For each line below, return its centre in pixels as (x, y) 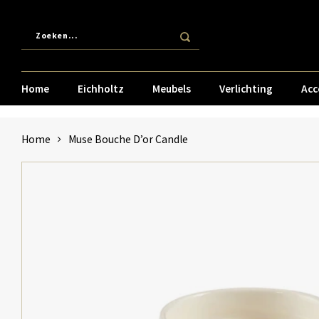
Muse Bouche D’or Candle (128, 139)
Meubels (172, 88)
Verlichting (246, 88)
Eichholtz (101, 88)
